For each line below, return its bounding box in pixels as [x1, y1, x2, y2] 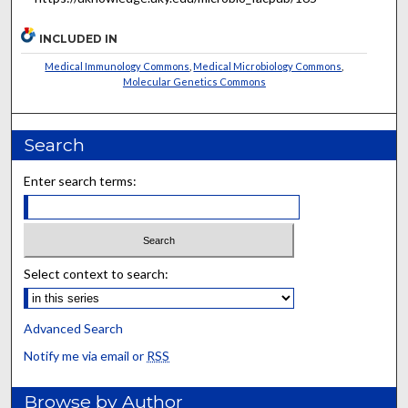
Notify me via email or [24, 348, 148, 364]
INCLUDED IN [39, 31, 118, 46]
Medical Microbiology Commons [193, 59, 342, 72]
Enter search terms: [24, 172, 138, 189]
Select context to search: [24, 266, 169, 282]
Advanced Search [24, 321, 124, 337]
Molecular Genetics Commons [122, 75, 266, 87]
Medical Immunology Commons [45, 59, 190, 72]
